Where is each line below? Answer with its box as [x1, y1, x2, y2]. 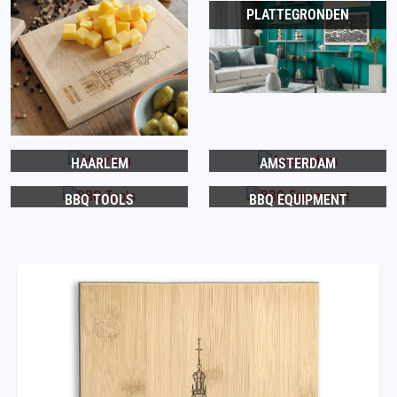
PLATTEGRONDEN [246, 6, 349, 24]
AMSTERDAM [260, 154, 336, 172]
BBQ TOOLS [65, 191, 134, 208]
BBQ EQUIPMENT [248, 191, 347, 208]
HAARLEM [70, 154, 128, 172]
